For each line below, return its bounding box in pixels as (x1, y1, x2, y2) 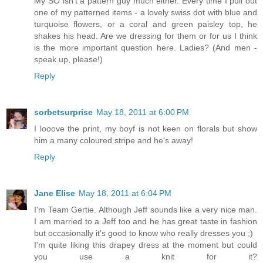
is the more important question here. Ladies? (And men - (34, 43, 257, 53)
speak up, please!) (34, 55, 103, 65)
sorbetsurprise (34, 107, 93, 117)
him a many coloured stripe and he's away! (34, 136, 193, 146)
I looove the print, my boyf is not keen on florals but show (34, 124, 257, 134)
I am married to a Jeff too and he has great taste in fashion (34, 217, 257, 227)
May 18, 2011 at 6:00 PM (96, 107, 189, 117)
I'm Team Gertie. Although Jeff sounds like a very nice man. (34, 205, 257, 215)
